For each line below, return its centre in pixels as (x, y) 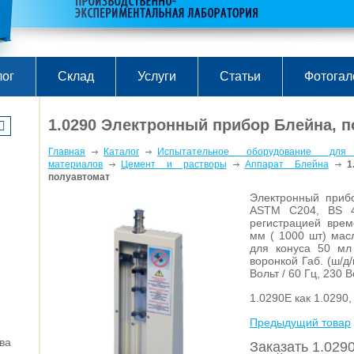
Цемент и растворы (174, 164)
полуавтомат (79, 177)
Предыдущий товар (300, 322)
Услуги (156, 76)
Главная (67, 152)
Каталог (121, 152)
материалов (75, 164)
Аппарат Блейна (286, 164)
